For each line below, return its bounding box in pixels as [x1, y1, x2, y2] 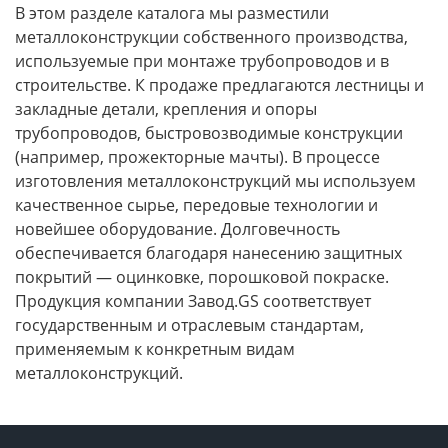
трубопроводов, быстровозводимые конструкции [15, 122, 403, 145]
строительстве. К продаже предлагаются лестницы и [15, 74, 424, 97]
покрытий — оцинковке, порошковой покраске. [15, 266, 389, 289]
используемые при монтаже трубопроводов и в [15, 50, 389, 73]
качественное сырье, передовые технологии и [15, 194, 378, 217]
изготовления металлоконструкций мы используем [15, 170, 416, 193]
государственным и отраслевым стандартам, [15, 314, 364, 337]
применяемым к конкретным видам [15, 338, 295, 361]
